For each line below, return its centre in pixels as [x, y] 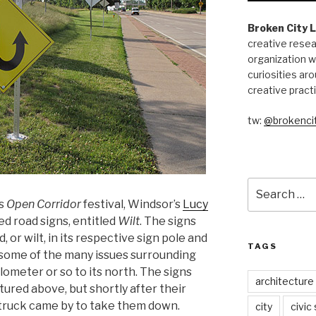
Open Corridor [44, 205]
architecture [284, 281]
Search [265, 184]
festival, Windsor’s [132, 205]
